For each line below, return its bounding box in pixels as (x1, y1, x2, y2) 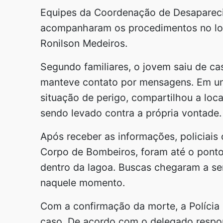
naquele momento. (40, 177, 125, 189)
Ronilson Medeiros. (40, 37, 127, 50)
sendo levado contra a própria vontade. (40, 107, 222, 119)
